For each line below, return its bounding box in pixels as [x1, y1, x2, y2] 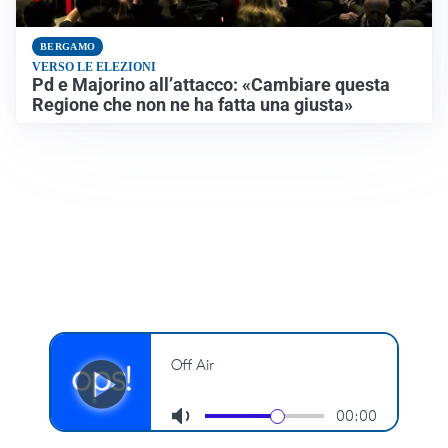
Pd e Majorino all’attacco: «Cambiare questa [32, 75, 390, 96]
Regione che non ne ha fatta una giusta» [32, 95, 353, 116]
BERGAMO [40, 41, 96, 53]
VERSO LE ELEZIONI [32, 60, 156, 75]
